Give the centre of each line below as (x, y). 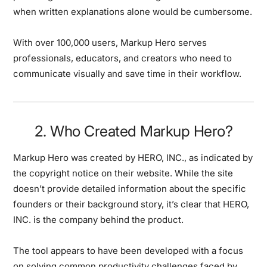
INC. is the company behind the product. (99, 219)
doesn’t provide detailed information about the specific (130, 188)
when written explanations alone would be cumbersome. (133, 11)
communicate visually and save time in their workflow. (128, 73)
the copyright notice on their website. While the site (123, 173)
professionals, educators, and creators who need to (123, 58)
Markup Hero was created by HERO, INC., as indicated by (133, 157)
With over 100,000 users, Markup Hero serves (110, 42)
